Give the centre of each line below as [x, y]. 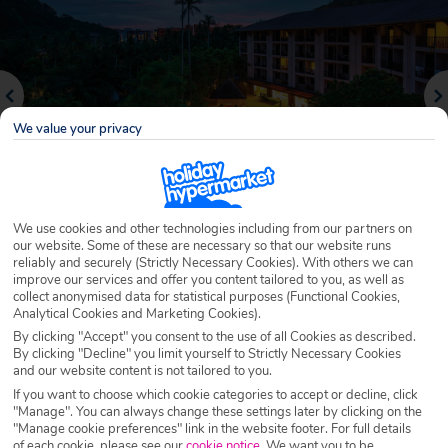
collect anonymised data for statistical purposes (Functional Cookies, [206, 296]
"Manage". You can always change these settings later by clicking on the [217, 411]
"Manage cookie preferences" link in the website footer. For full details [212, 428]
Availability [368, 356]
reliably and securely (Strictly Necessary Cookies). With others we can [213, 262]
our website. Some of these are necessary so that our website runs [202, 245]
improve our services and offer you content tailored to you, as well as [208, 279]
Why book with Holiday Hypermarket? [224, 264]
